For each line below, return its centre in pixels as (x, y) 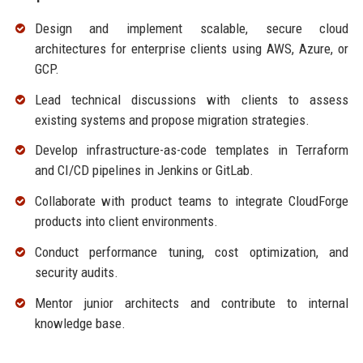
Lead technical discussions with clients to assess (192, 99)
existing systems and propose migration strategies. (172, 120)
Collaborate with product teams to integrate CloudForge (192, 201)
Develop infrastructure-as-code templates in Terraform (192, 150)
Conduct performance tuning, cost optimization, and (192, 252)
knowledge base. (80, 323)
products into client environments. (126, 222)
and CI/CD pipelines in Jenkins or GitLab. (144, 171)
